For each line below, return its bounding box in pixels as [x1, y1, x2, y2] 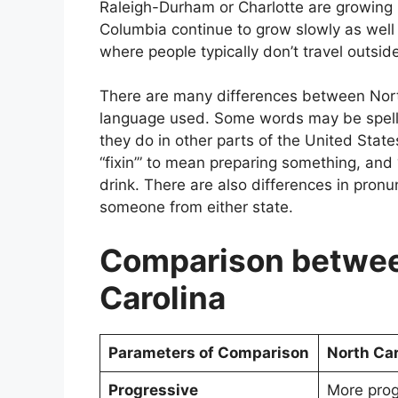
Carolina [99, 278, 226, 316]
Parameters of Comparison [107, 343, 309, 362]
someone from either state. [99, 198, 293, 217]
